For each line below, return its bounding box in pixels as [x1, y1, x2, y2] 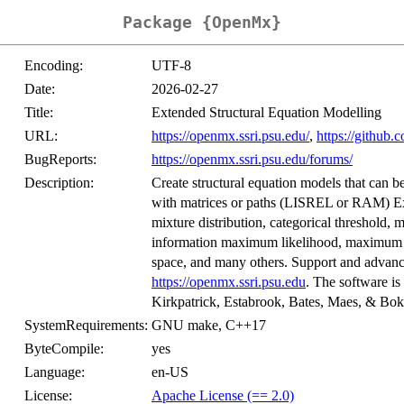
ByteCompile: [24, 341, 104, 357]
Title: [24, 105, 53, 121]
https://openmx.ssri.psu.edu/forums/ [151, 151, 353, 168]
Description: [24, 175, 94, 191]
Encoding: [24, 58, 83, 74]
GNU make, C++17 [151, 317, 266, 334]
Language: [24, 364, 85, 381]
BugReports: [24, 151, 96, 168]
